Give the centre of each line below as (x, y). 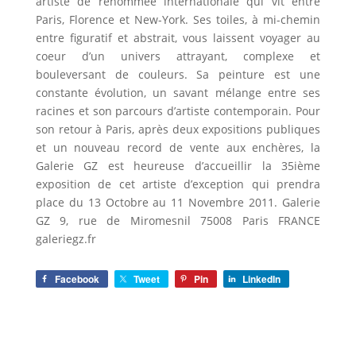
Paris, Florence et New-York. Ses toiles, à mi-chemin (178, 19)
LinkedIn (261, 279)
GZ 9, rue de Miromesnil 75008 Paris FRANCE (178, 221)
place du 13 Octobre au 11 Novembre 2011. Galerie (178, 202)
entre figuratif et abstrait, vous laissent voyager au (178, 38)
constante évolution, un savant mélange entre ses (178, 93)
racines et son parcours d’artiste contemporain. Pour (178, 111)
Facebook (77, 279)
